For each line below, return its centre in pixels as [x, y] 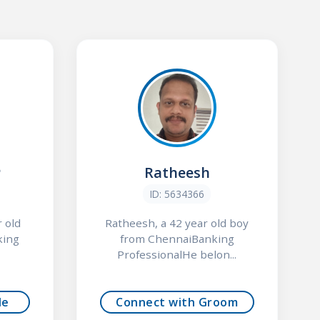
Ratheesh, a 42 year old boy [177, 222]
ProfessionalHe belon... [177, 254]
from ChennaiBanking [177, 238]
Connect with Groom [177, 302]
